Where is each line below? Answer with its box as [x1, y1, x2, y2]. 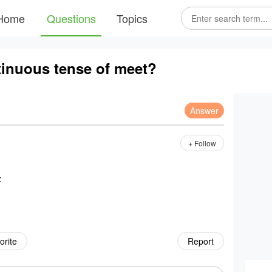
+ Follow [188, 138, 216, 148]
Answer [190, 104, 219, 117]
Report [188, 235, 214, 247]
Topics [116, 10, 148, 26]
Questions [46, 10, 96, 26]
